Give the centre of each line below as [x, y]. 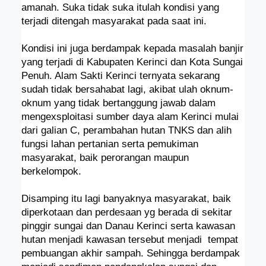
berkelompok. [51, 171]
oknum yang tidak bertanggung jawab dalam [118, 103]
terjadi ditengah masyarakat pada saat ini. [114, 21]
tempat [223, 239]
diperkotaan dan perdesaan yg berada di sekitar [126, 212]
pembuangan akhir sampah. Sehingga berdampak [130, 253]
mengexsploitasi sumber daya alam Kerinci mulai [130, 116]
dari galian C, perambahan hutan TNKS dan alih [126, 130]
